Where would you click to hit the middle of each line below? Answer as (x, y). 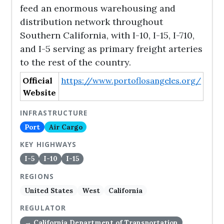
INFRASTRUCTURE (54, 113)
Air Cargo (65, 127)
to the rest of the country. (76, 62)
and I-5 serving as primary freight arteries (111, 49)
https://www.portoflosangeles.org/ (131, 80)
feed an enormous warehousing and (98, 8)
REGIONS (37, 176)
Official (38, 80)
